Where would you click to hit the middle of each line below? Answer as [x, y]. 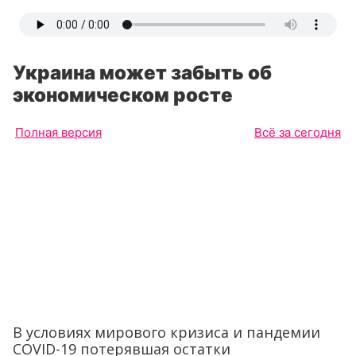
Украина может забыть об [142, 73]
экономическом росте [125, 95]
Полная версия [58, 132]
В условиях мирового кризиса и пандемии [166, 333]
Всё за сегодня [298, 132]
